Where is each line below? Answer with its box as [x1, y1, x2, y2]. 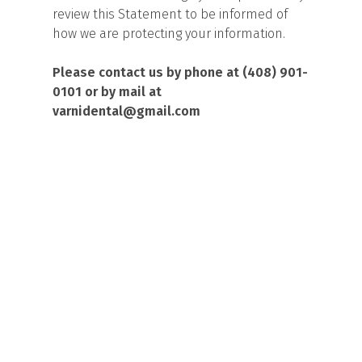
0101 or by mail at [53, 84, 162, 99]
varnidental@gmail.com [53, 103, 200, 119]
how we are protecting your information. [53, 26, 285, 41]
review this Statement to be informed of [53, 6, 288, 22]
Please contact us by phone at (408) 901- [53, 65, 308, 80]
